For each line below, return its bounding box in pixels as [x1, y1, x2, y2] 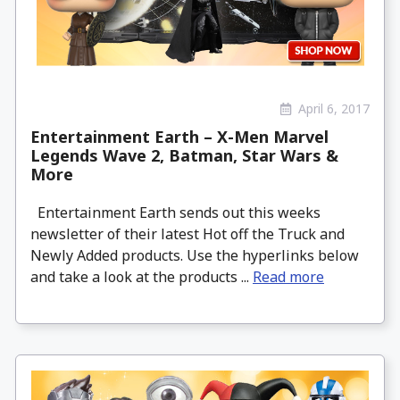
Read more [253, 266, 324, 287]
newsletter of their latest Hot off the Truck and [30, 223, 345, 244]
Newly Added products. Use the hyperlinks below [30, 245, 359, 265]
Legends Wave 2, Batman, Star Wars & [30, 144, 338, 166]
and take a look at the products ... [30, 266, 253, 287]
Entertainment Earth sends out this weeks [30, 202, 321, 222]
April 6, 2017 [298, 100, 370, 118]
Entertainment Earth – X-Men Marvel [30, 125, 329, 147]
